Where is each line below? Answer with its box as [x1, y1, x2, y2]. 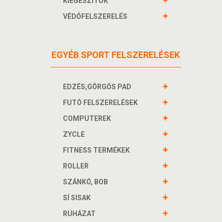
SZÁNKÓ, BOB [63, 178, 108, 186]
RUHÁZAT [63, 210, 96, 218]
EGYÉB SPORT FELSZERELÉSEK [51, 50, 180, 60]
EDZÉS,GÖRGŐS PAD [63, 83, 131, 91]
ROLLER [63, 162, 89, 170]
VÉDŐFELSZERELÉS [63, 12, 127, 20]
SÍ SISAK [63, 194, 91, 202]
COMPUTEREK [63, 114, 111, 122]
